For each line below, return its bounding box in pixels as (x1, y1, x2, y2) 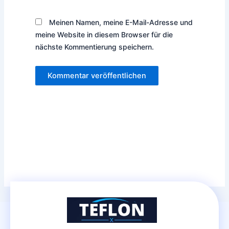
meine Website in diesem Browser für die (35, 30, 173, 39)
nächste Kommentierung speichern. (35, 42, 154, 51)
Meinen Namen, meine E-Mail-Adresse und (49, 17, 193, 27)
